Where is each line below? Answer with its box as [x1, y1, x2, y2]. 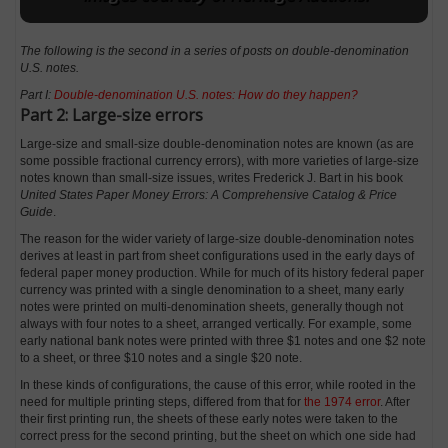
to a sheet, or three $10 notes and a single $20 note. [20, 350, 303, 365]
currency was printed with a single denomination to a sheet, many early [20, 282, 405, 297]
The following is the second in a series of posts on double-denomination [20, 43, 410, 58]
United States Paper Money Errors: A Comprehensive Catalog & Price [20, 187, 398, 202]
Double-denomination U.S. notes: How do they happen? [54, 87, 359, 102]
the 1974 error [304, 394, 381, 409]
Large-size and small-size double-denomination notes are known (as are [20, 136, 415, 151]
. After [380, 394, 411, 409]
